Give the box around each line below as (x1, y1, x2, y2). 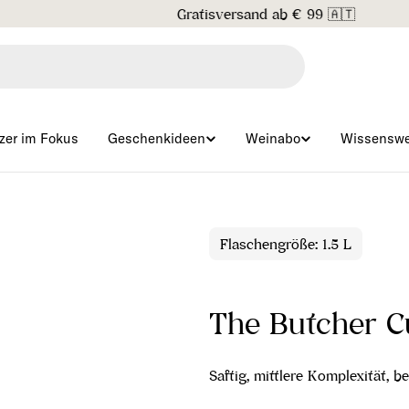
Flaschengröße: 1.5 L (220, 235, 351, 253)
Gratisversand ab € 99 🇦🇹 (115, 5, 294, 23)
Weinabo (246, 130, 300, 147)
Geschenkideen (108, 130, 205, 147)
